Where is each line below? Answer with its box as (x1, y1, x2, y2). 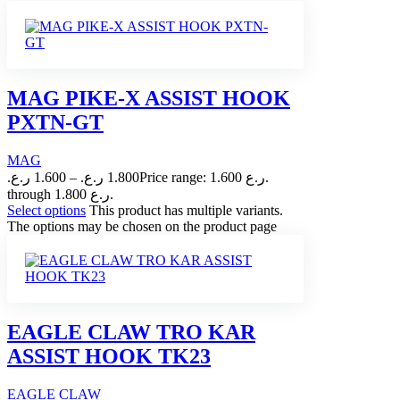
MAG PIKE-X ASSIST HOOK (7, 87, 290, 111)
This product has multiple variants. (89, 203, 283, 219)
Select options (7, 203, 86, 219)
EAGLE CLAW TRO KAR (7, 321, 255, 344)
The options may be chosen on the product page (7, 219, 277, 235)
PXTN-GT (7, 111, 104, 135)
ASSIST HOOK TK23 (7, 345, 211, 368)
